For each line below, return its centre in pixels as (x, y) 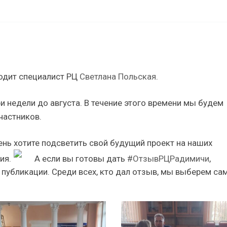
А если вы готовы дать (80, 159)
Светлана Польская (118, 77)
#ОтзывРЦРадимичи (168, 159)
